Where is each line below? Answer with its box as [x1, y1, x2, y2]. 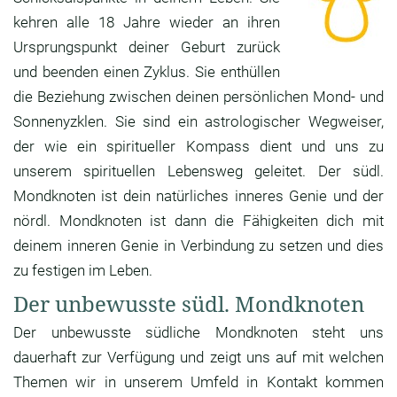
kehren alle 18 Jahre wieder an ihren [13, 13, 280, 32]
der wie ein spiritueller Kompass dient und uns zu [13, 137, 384, 156]
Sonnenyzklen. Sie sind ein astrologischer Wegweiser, [13, 113, 384, 131]
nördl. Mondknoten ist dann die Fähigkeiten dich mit [13, 212, 384, 230]
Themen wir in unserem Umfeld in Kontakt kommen [13, 373, 384, 392]
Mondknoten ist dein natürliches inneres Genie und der [13, 187, 384, 206]
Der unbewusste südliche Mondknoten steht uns [13, 323, 384, 342]
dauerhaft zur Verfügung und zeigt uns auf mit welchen [13, 348, 384, 367]
